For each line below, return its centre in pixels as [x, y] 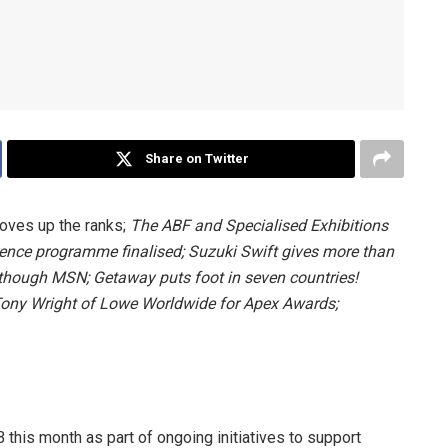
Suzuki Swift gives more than [291, 251]
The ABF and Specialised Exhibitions [259, 225]
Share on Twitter [197, 158]
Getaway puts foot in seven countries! [225, 277]
